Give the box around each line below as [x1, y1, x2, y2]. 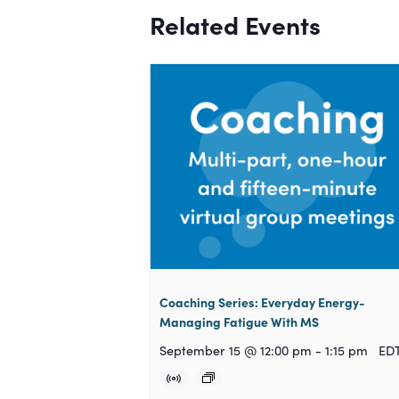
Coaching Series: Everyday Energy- [159, 293, 365, 312]
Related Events [150, 6, 321, 41]
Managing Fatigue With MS [159, 313, 319, 331]
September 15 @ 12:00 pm [159, 341, 312, 360]
